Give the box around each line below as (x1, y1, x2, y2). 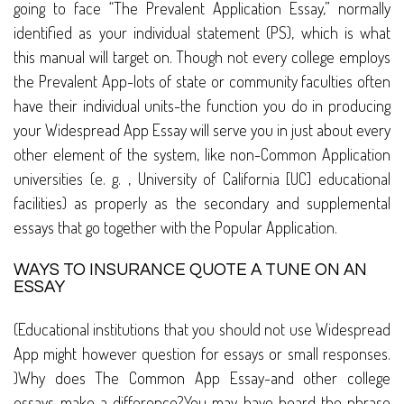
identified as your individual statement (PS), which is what (14, 23, 390, 43)
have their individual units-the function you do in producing (14, 96, 390, 116)
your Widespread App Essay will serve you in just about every (14, 120, 390, 141)
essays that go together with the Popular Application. (14, 217, 337, 238)
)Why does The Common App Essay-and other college (14, 368, 390, 389)
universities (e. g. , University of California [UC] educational (14, 169, 390, 189)
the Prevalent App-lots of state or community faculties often (14, 71, 390, 92)
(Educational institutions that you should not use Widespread (14, 319, 390, 340)
